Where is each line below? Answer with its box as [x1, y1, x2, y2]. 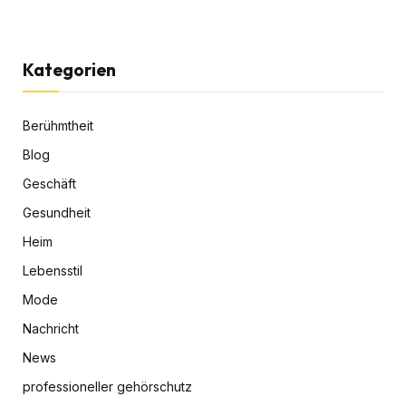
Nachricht [23, 321, 79, 337]
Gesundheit [23, 205, 91, 221]
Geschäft [23, 176, 76, 192]
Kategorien [23, 59, 116, 82]
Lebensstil [23, 263, 82, 279]
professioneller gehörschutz [23, 379, 192, 395]
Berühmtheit [23, 118, 93, 134]
